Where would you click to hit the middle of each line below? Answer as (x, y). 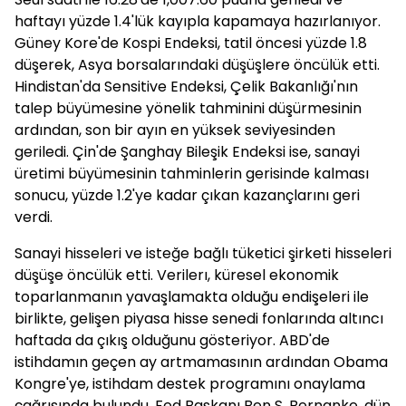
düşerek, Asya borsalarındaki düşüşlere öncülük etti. (197, 65)
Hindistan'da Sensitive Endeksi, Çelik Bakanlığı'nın (186, 87)
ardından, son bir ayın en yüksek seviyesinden (175, 130)
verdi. (34, 217)
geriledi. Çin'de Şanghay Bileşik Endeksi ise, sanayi (187, 152)
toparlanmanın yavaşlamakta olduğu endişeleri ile (192, 297)
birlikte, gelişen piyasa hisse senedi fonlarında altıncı (199, 319)
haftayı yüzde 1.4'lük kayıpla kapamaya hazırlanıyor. (198, 21)
